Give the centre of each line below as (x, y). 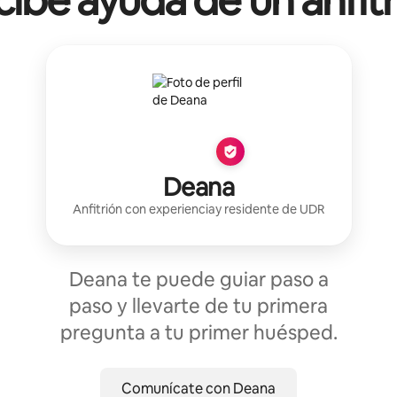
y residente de (257, 210)
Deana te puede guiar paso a (198, 280)
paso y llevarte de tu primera (198, 307)
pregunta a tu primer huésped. (198, 333)
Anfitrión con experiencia (144, 210)
